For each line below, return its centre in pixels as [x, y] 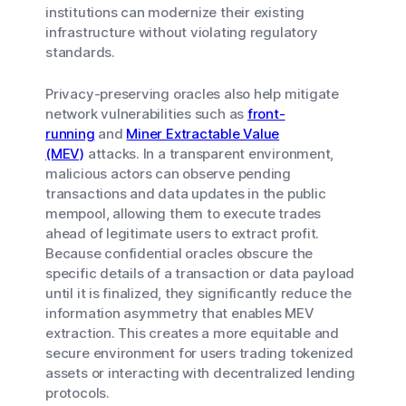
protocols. [77, 393]
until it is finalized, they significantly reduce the [198, 293]
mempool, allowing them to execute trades [184, 213]
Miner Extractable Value [203, 134]
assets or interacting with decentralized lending [200, 373]
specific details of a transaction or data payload [200, 273]
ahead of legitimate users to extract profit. [183, 233]
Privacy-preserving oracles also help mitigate [192, 94]
